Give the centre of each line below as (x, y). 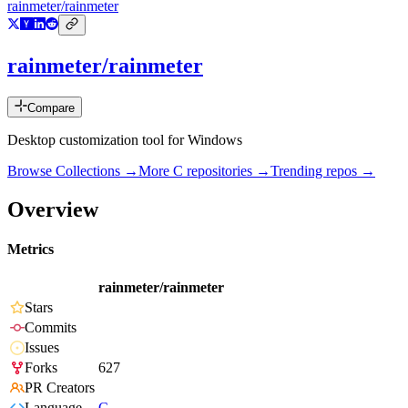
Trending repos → (323, 171)
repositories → (227, 171)
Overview (53, 209)
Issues (42, 348)
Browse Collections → (73, 171)
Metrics (31, 250)
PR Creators (60, 388)
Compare (51, 108)
